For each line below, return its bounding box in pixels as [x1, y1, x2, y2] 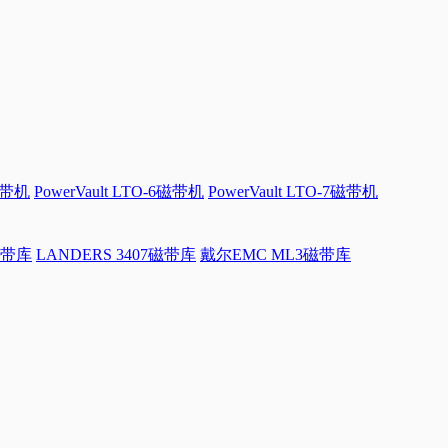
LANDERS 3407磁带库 [36, 246, 196, 264]
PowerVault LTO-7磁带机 [208, 183, 378, 201]
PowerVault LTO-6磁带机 [34, 183, 204, 201]
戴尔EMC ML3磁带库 [200, 246, 351, 264]
